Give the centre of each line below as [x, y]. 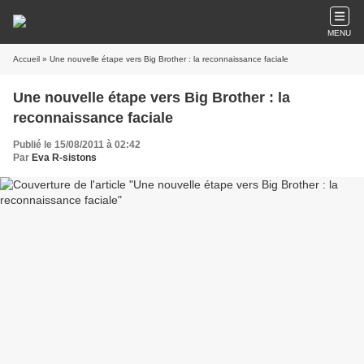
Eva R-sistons [64, 158]
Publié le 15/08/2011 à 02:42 [77, 145]
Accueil [26, 59]
